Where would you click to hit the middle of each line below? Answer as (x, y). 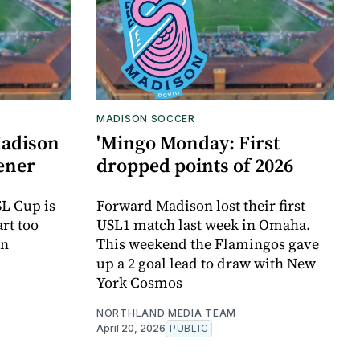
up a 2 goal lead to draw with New (206, 264)
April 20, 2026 (131, 329)
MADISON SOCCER (146, 119)
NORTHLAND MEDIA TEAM (166, 313)
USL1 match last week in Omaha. (203, 225)
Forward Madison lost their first (201, 206)
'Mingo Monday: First (188, 143)
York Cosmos (139, 283)
